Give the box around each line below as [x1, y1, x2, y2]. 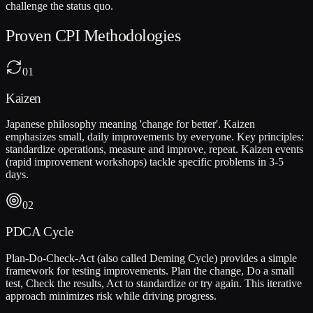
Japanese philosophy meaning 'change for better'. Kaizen [6, 118, 255, 131]
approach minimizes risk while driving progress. [6, 289, 217, 302]
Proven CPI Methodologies [6, 26, 181, 45]
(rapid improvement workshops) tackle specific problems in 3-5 [6, 156, 284, 168]
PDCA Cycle [6, 224, 73, 240]
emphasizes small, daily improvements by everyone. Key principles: [6, 131, 304, 143]
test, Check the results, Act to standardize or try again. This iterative [6, 277, 302, 289]
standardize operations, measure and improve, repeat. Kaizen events [6, 143, 303, 156]
